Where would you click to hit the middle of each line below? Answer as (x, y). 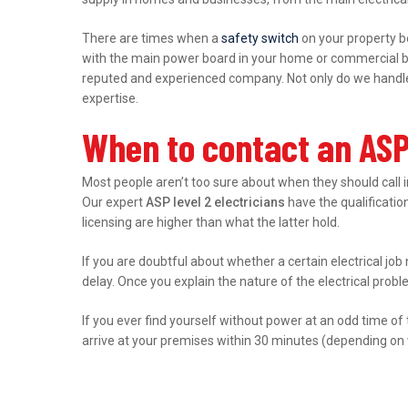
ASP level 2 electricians (216, 202)
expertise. (111, 98)
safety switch (260, 38)
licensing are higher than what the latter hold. (211, 222)
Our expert (114, 202)
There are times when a (152, 38)
